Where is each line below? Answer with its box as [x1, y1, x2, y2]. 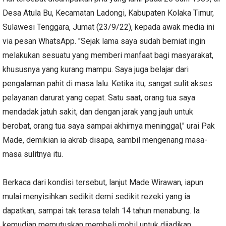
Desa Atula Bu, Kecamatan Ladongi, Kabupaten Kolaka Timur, [3, 8, 214, 18]
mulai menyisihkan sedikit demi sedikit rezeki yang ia [3, 191, 190, 201]
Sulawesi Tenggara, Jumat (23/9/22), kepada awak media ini [3, 22, 214, 32]
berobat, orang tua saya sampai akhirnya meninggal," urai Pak [3, 121, 215, 131]
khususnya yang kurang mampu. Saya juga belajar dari [3, 64, 189, 74]
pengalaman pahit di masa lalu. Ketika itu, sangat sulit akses [3, 78, 212, 88]
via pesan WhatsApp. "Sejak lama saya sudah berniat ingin [3, 36, 205, 46]
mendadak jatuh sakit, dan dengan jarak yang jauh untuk [3, 106, 193, 117]
